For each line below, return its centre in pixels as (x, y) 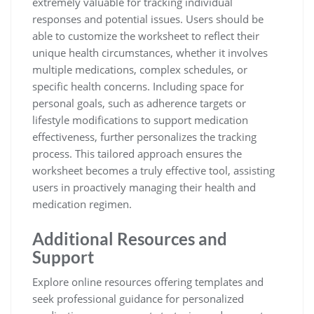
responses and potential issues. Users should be (148, 19)
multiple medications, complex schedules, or (140, 69)
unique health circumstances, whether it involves (150, 53)
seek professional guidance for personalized (138, 299)
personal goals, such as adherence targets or (139, 103)
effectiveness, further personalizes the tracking (144, 137)
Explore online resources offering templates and (148, 282)
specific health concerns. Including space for (138, 86)
